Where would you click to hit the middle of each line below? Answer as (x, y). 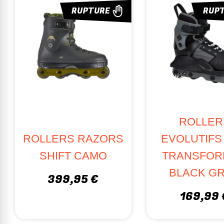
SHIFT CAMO (73, 155)
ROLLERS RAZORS (73, 138)
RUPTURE (91, 11)
